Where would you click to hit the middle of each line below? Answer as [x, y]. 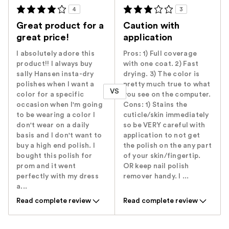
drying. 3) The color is [161, 74]
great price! [43, 38]
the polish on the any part [167, 146]
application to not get [162, 136]
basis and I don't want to [59, 136]
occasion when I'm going [60, 105]
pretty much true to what [167, 85]
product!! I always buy [54, 64]
